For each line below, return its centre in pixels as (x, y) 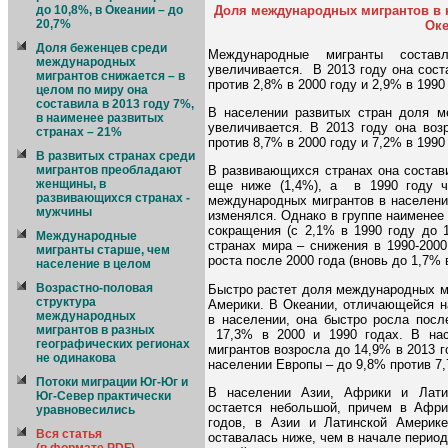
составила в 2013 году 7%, (115, 104)
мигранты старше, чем (103, 250)
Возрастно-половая (94, 288)
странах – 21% (79, 132)
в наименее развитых (100, 118)
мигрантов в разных (95, 330)
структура (66, 302)
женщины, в (71, 184)
